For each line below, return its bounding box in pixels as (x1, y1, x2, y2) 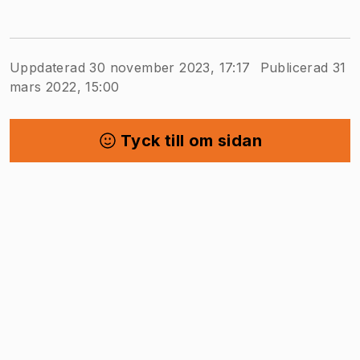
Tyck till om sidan (120, 130, 263, 150)
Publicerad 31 (260, 59, 346, 76)
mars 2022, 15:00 (10, 78, 120, 95)
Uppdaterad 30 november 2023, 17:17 (10, 59, 251, 76)
